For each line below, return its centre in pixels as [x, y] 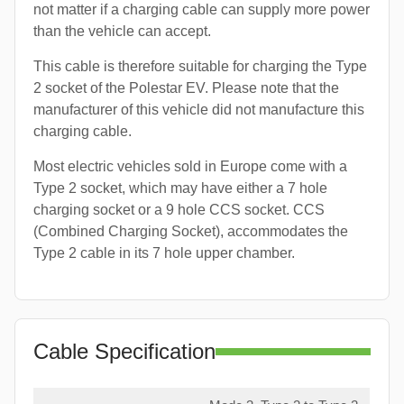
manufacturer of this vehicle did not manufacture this [199, 109]
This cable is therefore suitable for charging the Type [200, 66]
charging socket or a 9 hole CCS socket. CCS [179, 209]
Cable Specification [124, 351]
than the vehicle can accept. [122, 31]
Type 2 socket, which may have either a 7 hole [180, 188]
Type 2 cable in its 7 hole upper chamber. [164, 252]
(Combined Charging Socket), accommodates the [191, 231]
